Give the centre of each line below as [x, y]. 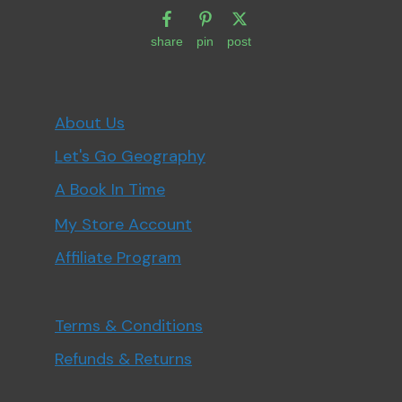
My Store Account [123, 224]
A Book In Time [110, 189]
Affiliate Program [118, 258]
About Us [90, 123]
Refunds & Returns [123, 359]
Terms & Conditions [129, 326]
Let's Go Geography [130, 156]
